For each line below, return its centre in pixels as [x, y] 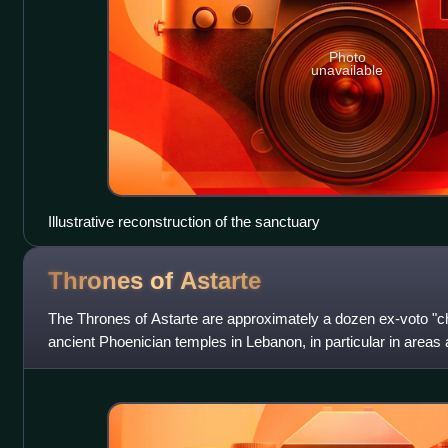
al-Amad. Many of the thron [136, 364]
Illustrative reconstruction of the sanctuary [183, 221]
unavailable [347, 69]
